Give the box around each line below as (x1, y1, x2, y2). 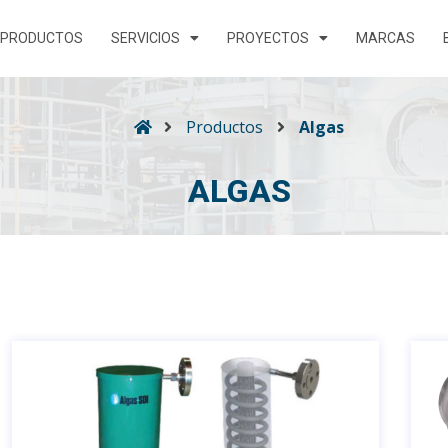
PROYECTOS (227, 30, 310, 47)
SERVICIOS (111, 30, 181, 47)
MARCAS (356, 30, 416, 47)
